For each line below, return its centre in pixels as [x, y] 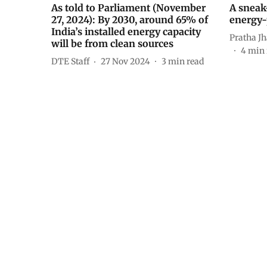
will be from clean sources [112, 44]
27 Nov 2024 [125, 61]
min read [186, 61]
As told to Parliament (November [128, 8]
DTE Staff [70, 61]
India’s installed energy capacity [126, 32]
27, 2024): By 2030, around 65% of [130, 20]
